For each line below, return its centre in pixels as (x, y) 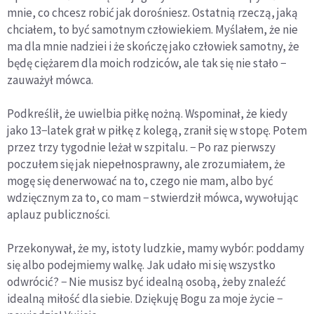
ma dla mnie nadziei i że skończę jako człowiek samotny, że (153, 46)
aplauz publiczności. (59, 214)
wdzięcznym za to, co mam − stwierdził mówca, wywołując (153, 197)
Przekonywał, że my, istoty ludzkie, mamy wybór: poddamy (156, 248)
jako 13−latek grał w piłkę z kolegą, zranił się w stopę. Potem (157, 130)
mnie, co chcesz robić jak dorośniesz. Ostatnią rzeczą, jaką (152, 12)
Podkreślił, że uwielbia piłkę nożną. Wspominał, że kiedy (147, 113)
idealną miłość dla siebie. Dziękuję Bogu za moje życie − (145, 298)
